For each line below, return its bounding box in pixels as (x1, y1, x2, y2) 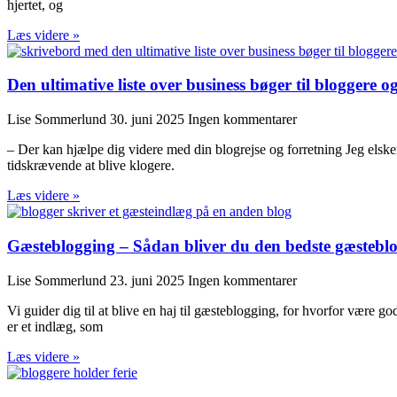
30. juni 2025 (110, 112, 188, 128)
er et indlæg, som (7, 318, 103, 334)
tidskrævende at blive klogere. (7, 158, 175, 174)
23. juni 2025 (110, 272, 188, 288)
